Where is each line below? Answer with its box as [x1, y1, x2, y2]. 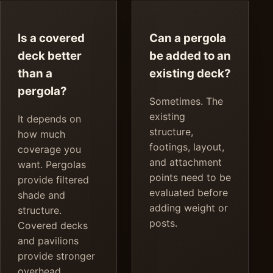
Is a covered [18, 31, 85, 46]
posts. [149, 217, 177, 230]
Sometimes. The [149, 95, 223, 108]
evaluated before [149, 186, 228, 199]
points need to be [149, 171, 231, 184]
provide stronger [18, 250, 95, 263]
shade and [18, 189, 65, 202]
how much [18, 128, 65, 141]
